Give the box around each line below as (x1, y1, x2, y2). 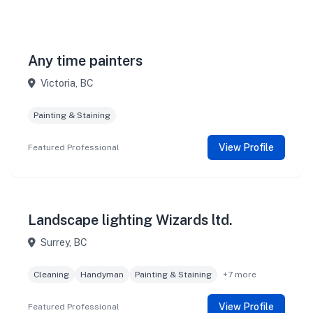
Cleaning (34, 270, 69, 279)
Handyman (80, 270, 124, 279)
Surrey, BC (38, 237, 87, 248)
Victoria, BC (38, 78, 94, 89)
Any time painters (28, 52, 143, 69)
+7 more (223, 270, 256, 279)
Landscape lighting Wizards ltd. (28, 212, 233, 228)
